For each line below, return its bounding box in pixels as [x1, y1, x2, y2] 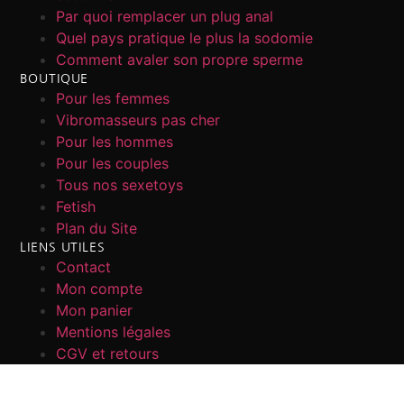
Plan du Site [56, 219, 138, 238]
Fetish [56, 197, 96, 216]
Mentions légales [56, 323, 171, 342]
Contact [56, 258, 112, 277]
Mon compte [56, 280, 143, 298]
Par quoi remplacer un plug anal [56, 7, 274, 26]
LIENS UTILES [20, 241, 106, 254]
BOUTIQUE [20, 72, 89, 86]
